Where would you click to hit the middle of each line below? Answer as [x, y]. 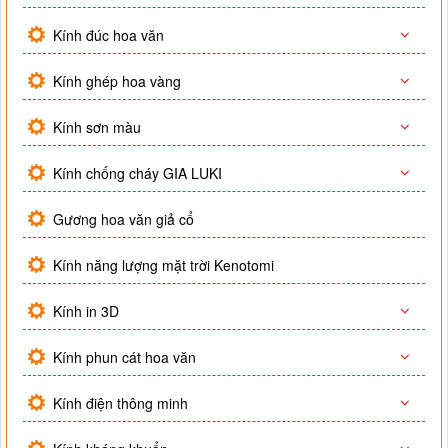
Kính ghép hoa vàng [117, 81]
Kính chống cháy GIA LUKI [137, 173]
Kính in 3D [86, 311]
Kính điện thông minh [120, 403]
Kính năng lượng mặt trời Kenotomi [163, 265]
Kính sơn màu [97, 127]
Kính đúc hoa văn [108, 35]
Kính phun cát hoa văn [124, 357]
